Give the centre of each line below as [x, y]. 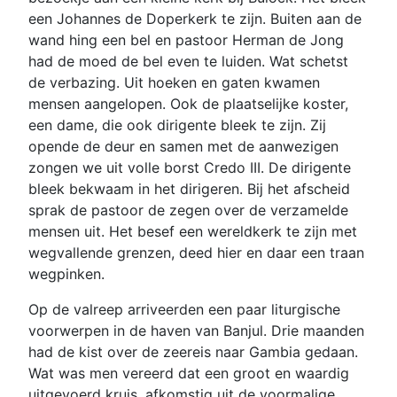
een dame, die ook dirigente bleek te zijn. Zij [177, 125]
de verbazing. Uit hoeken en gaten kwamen [174, 82]
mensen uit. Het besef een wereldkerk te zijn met [193, 231]
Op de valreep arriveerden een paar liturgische [184, 309]
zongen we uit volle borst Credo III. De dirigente [190, 167]
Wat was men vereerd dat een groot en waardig [189, 373]
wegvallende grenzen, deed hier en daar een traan [196, 252]
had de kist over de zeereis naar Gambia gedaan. [193, 351]
